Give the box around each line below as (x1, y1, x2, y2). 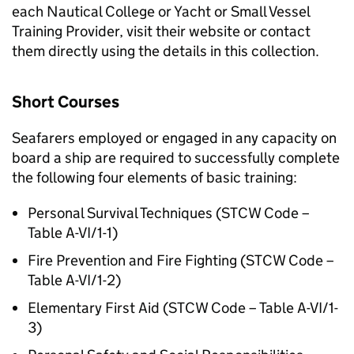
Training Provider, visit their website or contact (12, 22, 311, 40)
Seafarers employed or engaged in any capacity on (12, 129, 337, 147)
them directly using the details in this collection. (12, 42, 319, 60)
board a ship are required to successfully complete (12, 149, 340, 167)
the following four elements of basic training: (12, 168, 297, 186)
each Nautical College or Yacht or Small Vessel (12, 2, 310, 21)
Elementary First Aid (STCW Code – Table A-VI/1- (28, 299, 338, 317)
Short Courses (12, 92, 119, 112)
